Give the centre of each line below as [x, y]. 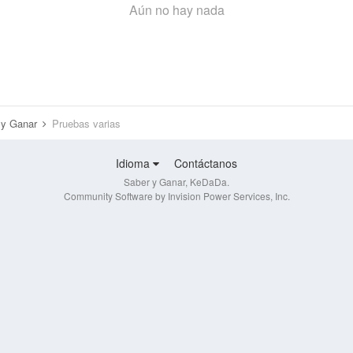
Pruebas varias [86, 123]
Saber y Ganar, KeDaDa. [176, 182]
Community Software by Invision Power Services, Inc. [176, 196]
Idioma [134, 163]
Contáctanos [206, 163]
